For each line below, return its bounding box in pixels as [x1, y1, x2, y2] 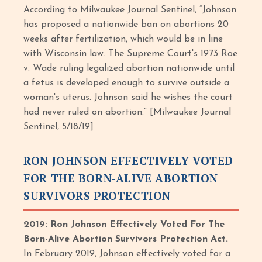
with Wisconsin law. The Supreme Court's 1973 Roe [23, 49, 238, 58]
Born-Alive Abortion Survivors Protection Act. [23, 235, 229, 244]
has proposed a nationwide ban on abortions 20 [23, 20, 229, 29]
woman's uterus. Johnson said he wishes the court [23, 93, 233, 102]
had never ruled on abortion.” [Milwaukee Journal [23, 108, 232, 117]
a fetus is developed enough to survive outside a [23, 78, 230, 88]
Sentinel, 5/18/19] [23, 122, 94, 132]
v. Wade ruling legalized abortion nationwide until [23, 64, 235, 73]
